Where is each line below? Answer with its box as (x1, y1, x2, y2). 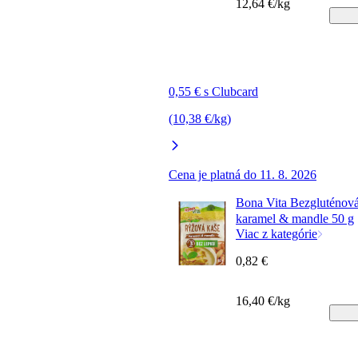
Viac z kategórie (236, 226, 317, 241)
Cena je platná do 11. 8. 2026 (169, 167, 316, 181)
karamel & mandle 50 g (236, 211, 354, 225)
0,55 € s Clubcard (169, 84, 258, 98)
